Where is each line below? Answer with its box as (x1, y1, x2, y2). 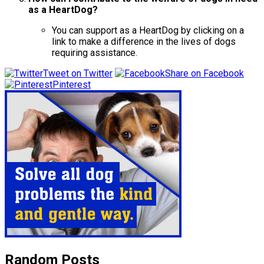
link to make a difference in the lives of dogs (52, 36, 236, 48)
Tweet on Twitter (43, 68, 113, 80)
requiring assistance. (52, 47, 137, 59)
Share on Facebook (165, 68, 244, 80)
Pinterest (52, 79, 91, 91)
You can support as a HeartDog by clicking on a (52, 25, 244, 37)
